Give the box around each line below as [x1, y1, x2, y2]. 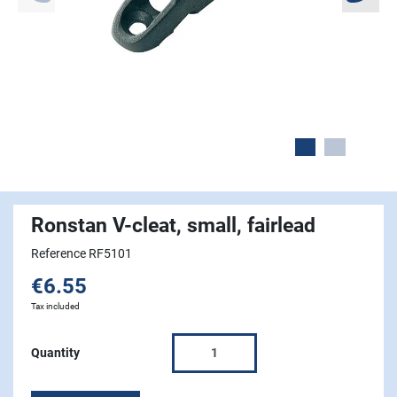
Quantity [31, 346, 80, 361]
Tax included [31, 301, 80, 312]
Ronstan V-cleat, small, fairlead [31, 213, 315, 238]
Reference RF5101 [31, 246, 132, 261]
